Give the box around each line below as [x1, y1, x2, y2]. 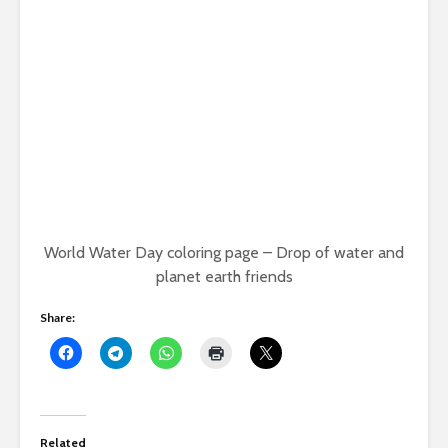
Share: [40, 309, 75, 325]
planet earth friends [155, 266, 293, 286]
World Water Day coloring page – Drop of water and [44, 242, 404, 262]
